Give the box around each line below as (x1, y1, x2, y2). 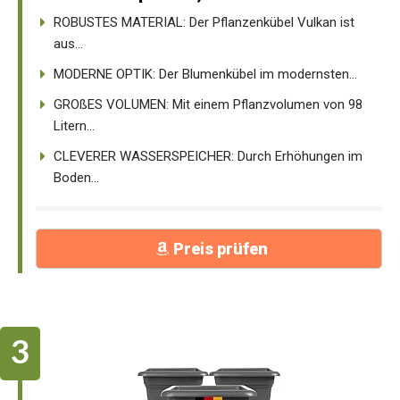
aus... (54, 35, 83, 52)
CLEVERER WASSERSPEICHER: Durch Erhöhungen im (54, 147, 362, 164)
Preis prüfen (172, 238, 268, 258)
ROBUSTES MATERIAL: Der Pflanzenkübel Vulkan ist (54, 13, 354, 30)
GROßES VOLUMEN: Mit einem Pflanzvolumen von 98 (54, 96, 362, 112)
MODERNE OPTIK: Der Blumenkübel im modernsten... (54, 65, 357, 82)
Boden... (54, 169, 99, 186)
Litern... (54, 117, 95, 134)
